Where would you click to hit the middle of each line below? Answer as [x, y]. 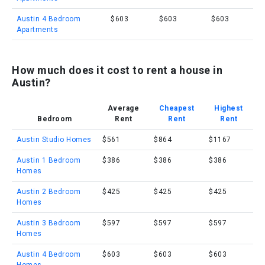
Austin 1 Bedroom [49, 160]
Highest [229, 108]
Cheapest [177, 108]
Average [123, 108]
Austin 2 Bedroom [49, 192]
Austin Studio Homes [54, 140]
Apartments [37, 30]
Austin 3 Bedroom [49, 223]
